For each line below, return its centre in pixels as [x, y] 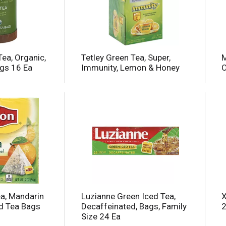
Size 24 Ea [101, 217]
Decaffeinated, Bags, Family [134, 207]
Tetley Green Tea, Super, [126, 58]
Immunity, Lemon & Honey [130, 68]
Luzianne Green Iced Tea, [128, 196]
